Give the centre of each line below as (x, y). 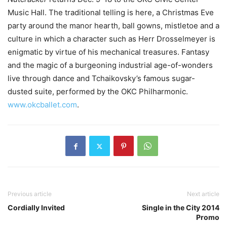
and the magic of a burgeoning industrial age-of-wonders (110, 65)
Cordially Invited (36, 207)
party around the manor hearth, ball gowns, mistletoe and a (113, 26)
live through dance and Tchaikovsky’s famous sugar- (101, 78)
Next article (203, 194)
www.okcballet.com (42, 105)
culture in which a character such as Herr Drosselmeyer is (111, 39)
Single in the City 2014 (181, 207)
